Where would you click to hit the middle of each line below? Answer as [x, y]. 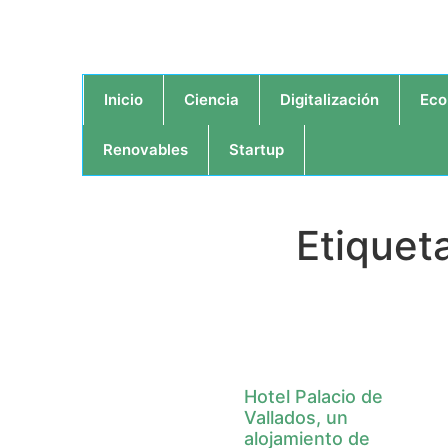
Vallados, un [296, 417]
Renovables [145, 149]
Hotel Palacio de [314, 396]
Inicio [123, 99]
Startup [256, 149]
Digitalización [329, 99]
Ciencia [211, 99]
